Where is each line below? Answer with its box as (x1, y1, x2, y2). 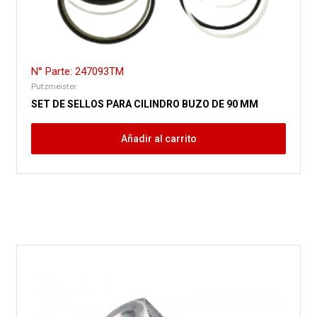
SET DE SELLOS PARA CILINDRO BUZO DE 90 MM (31, 98, 259, 110)
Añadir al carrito (120, 133, 197, 145)
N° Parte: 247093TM (31, 65, 125, 79)
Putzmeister (31, 81, 77, 92)
